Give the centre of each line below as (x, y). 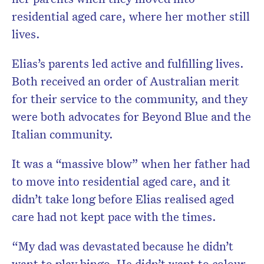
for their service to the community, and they (130, 99)
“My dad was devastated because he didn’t (123, 246)
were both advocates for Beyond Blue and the (131, 116)
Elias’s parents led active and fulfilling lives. (128, 63)
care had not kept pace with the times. (114, 217)
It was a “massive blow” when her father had (131, 164)
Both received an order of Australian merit (126, 81)
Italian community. (62, 134)
